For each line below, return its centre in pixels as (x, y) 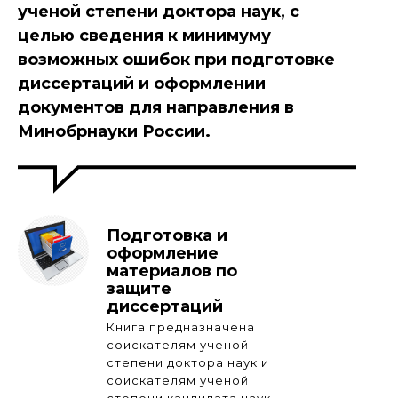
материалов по (172, 271)
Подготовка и (167, 235)
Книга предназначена (181, 326)
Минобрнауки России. (114, 131)
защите (139, 288)
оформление (163, 253)
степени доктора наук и (188, 362)
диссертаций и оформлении (142, 83)
